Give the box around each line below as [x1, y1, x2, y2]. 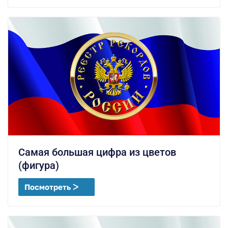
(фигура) [18, 159, 59, 172]
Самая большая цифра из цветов [18, 146, 176, 158]
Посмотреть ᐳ [24, 182, 78, 191]
